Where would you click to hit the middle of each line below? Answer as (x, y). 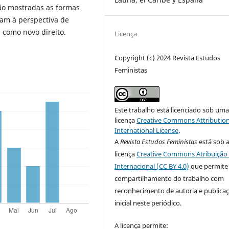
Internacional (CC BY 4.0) (152, 166)
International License (147, 130)
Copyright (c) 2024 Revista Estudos (168, 58)
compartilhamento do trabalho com (169, 178)
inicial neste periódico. (148, 203)
